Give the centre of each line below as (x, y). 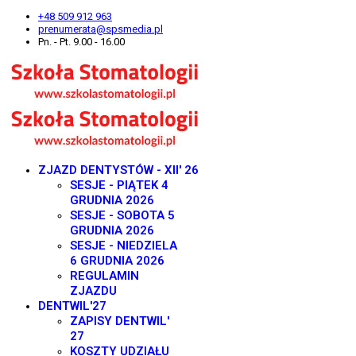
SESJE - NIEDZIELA (124, 246)
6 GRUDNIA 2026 (117, 261)
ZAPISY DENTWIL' (120, 321)
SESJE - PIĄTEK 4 (119, 185)
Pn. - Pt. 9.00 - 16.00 (81, 42)
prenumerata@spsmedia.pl (101, 29)
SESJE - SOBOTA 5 (122, 215)
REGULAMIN (104, 276)
